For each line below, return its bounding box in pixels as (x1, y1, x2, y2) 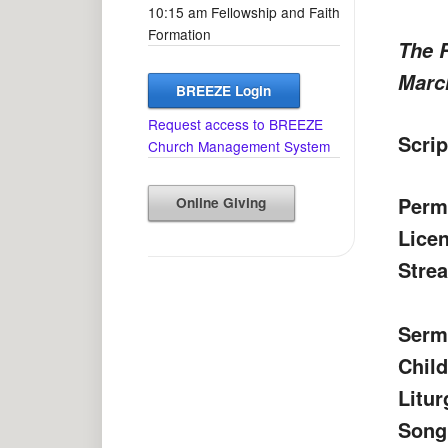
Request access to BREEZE (147, 114, 323, 135)
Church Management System (147, 136, 330, 157)
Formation (147, 23, 211, 44)
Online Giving (176, 193, 267, 213)
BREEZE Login (176, 80, 272, 100)
